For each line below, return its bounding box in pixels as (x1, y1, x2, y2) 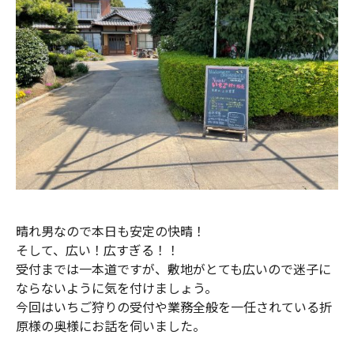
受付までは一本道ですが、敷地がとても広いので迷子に (16, 258, 331, 278)
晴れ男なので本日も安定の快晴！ (16, 220, 205, 240)
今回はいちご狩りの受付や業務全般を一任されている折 (16, 296, 332, 316)
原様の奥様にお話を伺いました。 (16, 315, 205, 335)
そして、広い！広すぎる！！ (16, 239, 179, 259)
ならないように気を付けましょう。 (16, 277, 217, 297)
